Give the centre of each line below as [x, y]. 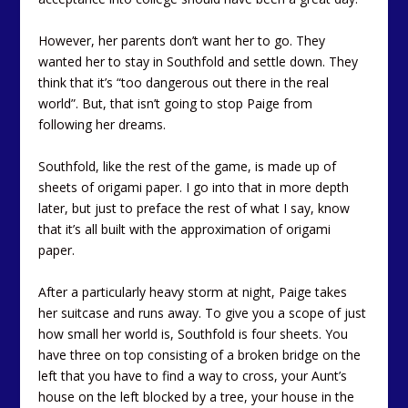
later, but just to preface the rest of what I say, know [194, 209]
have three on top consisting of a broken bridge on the [200, 355]
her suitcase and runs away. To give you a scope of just [203, 313]
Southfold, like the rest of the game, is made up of [188, 167]
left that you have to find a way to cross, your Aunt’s [193, 376]
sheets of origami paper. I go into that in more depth [194, 188]
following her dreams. [102, 125]
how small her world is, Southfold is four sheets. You [194, 334]
